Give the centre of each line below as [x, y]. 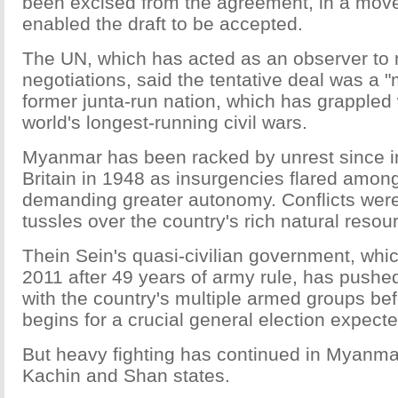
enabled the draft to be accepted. [163, 24]
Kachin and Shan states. [126, 375]
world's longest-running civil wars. [165, 122]
